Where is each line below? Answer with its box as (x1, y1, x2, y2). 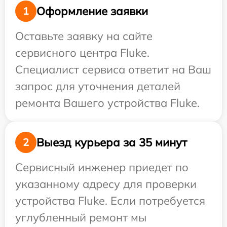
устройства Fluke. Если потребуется (15, 194, 205, 208)
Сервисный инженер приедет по (15, 160, 188, 174)
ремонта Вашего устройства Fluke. (15, 96, 200, 110)
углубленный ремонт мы (15, 210, 146, 224)
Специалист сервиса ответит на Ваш (15, 62, 211, 77)
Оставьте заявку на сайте (15, 29, 153, 43)
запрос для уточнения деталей (15, 79, 180, 93)
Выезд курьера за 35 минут (36, 135, 187, 149)
